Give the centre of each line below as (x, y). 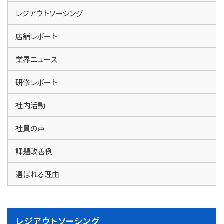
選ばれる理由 (37, 174)
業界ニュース (36, 59)
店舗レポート (36, 36)
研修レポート (36, 82)
